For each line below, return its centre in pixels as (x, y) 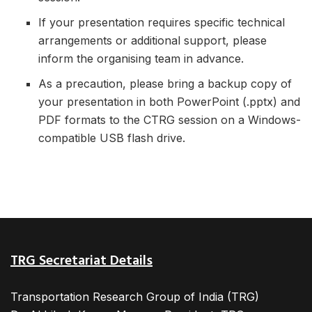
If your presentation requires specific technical (162, 22)
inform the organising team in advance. (141, 58)
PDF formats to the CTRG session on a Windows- (170, 119)
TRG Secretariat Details (81, 261)
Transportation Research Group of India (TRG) (135, 296)
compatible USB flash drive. (112, 138)
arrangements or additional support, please (153, 40)
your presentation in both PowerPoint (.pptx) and (169, 101)
